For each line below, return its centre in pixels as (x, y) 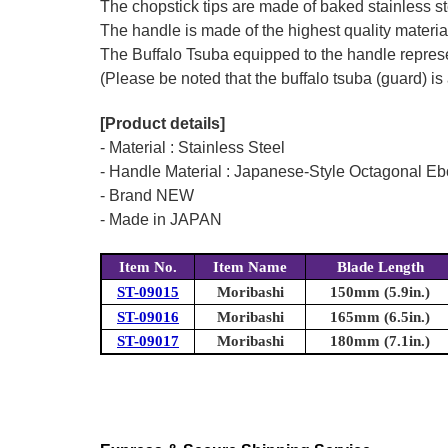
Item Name (250, 267)
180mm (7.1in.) (380, 341)
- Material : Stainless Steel (192, 148)
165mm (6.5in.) (380, 317)
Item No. (148, 267)
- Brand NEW (147, 196)
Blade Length (380, 267)
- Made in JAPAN (161, 220)
